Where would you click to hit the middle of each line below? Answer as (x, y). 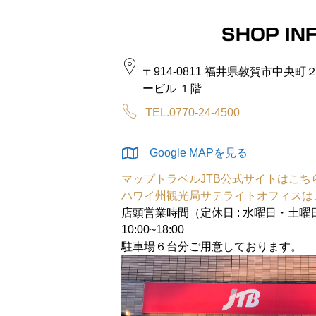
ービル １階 (172, 89)
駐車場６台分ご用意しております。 (212, 247)
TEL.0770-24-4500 (193, 113)
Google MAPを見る (199, 153)
